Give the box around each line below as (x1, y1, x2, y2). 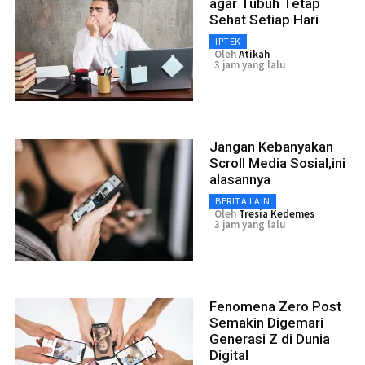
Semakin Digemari (209, 314, 323, 332)
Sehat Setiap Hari (209, 11, 319, 29)
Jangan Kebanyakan (209, 139, 333, 156)
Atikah (239, 47, 270, 62)
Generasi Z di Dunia (209, 331, 330, 348)
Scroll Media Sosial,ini (209, 155, 345, 172)
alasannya (209, 171, 270, 188)
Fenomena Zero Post (209, 298, 341, 315)
